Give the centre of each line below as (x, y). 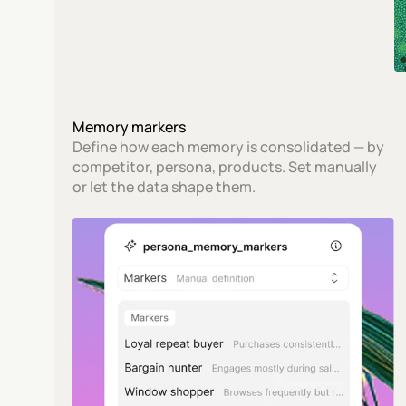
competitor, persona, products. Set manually (225, 167)
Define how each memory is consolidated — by (229, 147)
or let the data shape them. (164, 187)
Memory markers (130, 127)
